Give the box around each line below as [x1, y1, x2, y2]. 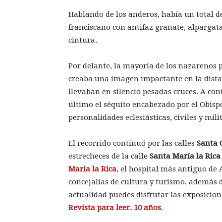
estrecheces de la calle [68, 152, 150, 161]
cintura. [68, 36, 97, 45]
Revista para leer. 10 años [68, 203, 161, 213]
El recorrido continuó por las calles [68, 139, 197, 148]
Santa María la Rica [150, 152, 221, 161]
